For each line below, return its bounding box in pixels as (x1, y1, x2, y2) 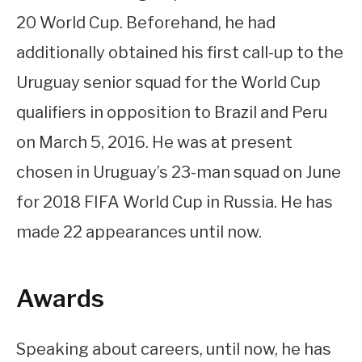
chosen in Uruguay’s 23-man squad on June (16, 162, 341, 183)
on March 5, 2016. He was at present (16, 133, 293, 153)
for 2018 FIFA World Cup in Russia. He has (16, 192, 333, 213)
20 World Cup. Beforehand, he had (16, 13, 276, 33)
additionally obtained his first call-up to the (16, 43, 343, 63)
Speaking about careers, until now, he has (16, 339, 331, 360)
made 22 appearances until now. (16, 222, 262, 242)
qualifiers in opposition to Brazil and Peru (16, 103, 327, 123)
